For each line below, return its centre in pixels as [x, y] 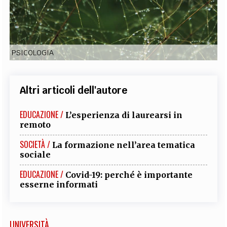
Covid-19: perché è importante [129, 175]
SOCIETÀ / [35, 144]
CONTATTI [195, 29]
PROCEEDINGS [117, 29]
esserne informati [59, 184]
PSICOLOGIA [33, 52]
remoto [35, 124]
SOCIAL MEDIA [113, 60]
